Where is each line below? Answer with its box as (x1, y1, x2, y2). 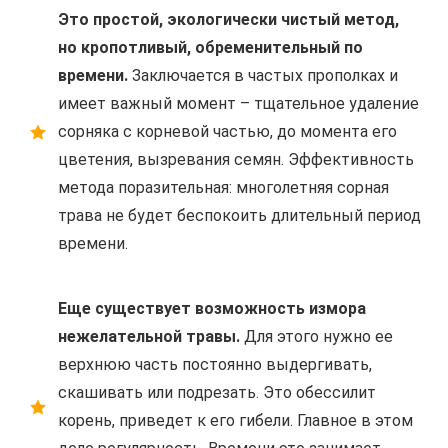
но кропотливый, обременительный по (58, 37, 363, 57)
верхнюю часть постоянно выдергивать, (58, 354, 372, 374)
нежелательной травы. (58, 326, 240, 346)
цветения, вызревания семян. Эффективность (58, 149, 414, 169)
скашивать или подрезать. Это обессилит (58, 382, 376, 402)
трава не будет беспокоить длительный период (58, 205, 421, 225)
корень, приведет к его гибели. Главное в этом (58, 410, 413, 430)
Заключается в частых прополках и (128, 65, 398, 85)
